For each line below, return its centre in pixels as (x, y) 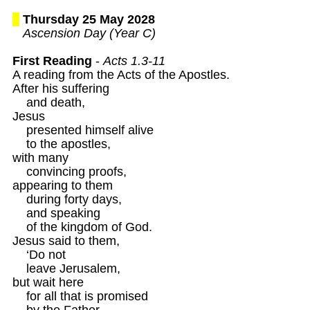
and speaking (56, 213)
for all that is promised (82, 296)
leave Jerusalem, (66, 268)
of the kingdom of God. (82, 227)
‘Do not (39, 254)
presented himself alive (83, 130)
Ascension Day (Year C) (89, 33)
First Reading (52, 61)
